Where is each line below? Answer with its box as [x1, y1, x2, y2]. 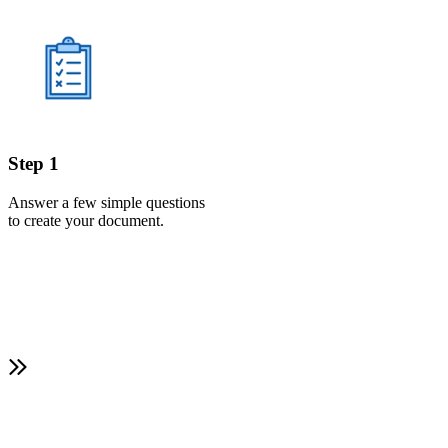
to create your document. [8, 211, 164, 229]
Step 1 [8, 152, 59, 174]
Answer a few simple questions [8, 193, 205, 211]
